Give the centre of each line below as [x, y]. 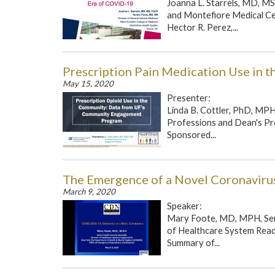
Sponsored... [192, 135]
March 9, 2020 [89, 192]
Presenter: [189, 98]
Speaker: [184, 206]
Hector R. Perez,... [203, 27]
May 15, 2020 [88, 83]
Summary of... [193, 243]
